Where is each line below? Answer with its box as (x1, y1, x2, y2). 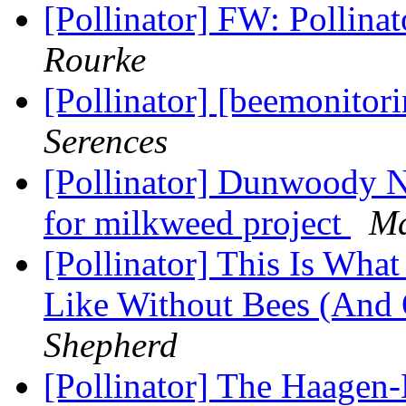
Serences (43, 121, 168, 161)
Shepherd (43, 325, 178, 365)
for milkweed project (43, 203, 351, 243)
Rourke (43, 40, 146, 80)
